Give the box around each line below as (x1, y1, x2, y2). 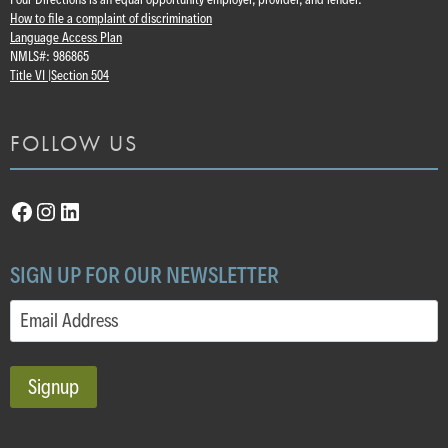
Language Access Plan (10, 29, 122, 45)
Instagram (33, 195, 133, 225)
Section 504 (51, 67, 109, 83)
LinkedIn (57, 195, 144, 225)
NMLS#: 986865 (10, 48, 89, 64)
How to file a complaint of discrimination (10, 10, 212, 26)
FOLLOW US (10, 128, 138, 158)
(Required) (47, 301, 120, 323)
